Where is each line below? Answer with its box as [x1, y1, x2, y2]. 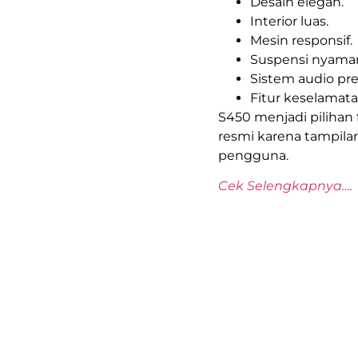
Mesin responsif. [250, 32, 352, 48]
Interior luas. [250, 13, 328, 29]
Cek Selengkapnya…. [218, 178, 352, 194]
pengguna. [218, 147, 288, 163]
